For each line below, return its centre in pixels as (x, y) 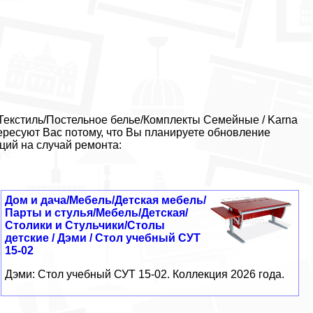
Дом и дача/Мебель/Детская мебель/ (105, 200)
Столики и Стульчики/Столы (85, 225)
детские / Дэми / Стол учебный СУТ (102, 238)
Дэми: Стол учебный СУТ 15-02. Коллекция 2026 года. (144, 274)
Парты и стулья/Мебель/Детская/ (96, 212)
